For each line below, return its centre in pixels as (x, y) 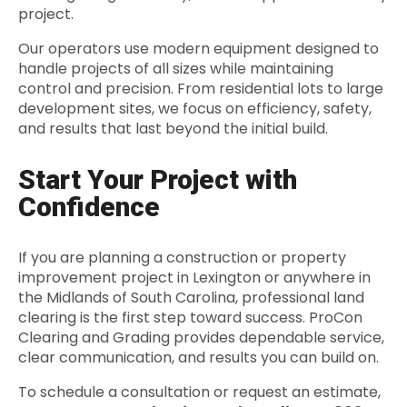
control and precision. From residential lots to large (201, 89)
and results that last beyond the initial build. (173, 129)
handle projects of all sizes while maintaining (176, 69)
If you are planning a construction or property (182, 258)
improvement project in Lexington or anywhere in (194, 278)
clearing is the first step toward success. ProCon (190, 318)
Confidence (89, 207)
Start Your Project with (158, 180)
